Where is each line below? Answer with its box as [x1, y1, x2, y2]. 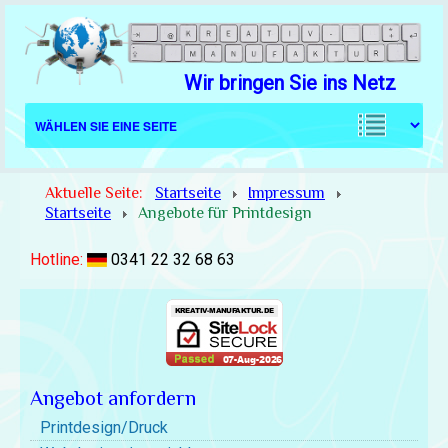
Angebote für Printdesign [138, 204, 312, 223]
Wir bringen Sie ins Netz [184, 71, 397, 96]
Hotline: [30, 250, 87, 270]
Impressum [248, 184, 325, 203]
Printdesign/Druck [40, 418, 168, 438]
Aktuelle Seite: [45, 184, 151, 203]
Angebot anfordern [30, 386, 196, 411]
